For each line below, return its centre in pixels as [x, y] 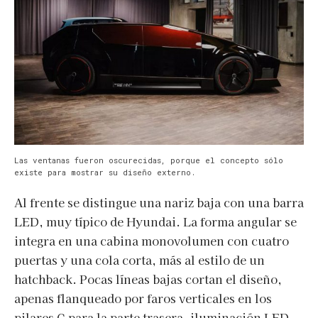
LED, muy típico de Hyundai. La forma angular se [155, 221]
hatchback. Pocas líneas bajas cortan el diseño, [148, 279]
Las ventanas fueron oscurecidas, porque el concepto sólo [149, 160]
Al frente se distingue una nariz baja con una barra [159, 202]
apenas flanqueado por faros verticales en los [143, 298]
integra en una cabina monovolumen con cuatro [152, 240]
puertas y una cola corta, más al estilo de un [139, 259]
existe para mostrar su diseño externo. [105, 172]
